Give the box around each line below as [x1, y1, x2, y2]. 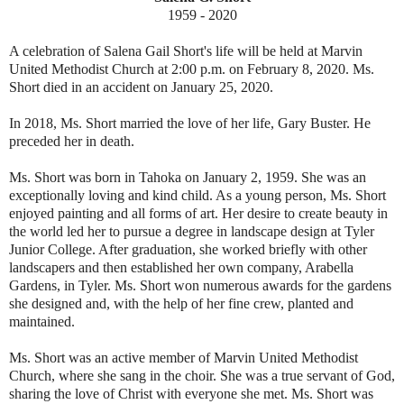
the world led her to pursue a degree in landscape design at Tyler [9, 224, 374, 240]
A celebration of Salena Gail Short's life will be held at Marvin [9, 43, 363, 60]
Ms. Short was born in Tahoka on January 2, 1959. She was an [9, 170, 366, 186]
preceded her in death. [9, 133, 134, 150]
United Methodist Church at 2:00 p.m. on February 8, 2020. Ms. [9, 61, 374, 78]
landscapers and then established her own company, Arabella [9, 260, 353, 276]
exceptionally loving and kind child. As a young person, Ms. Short [9, 188, 386, 204]
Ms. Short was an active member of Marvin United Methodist [9, 350, 358, 366]
